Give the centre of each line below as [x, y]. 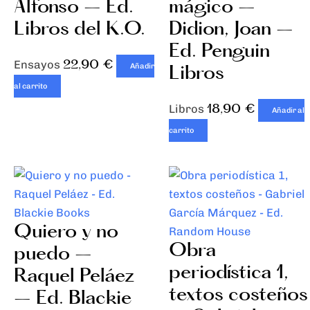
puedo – [53, 255]
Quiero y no [66, 233]
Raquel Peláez [74, 277]
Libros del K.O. [80, 30]
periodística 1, [229, 274]
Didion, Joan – [231, 30]
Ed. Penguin [219, 52]
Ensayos [38, 64]
